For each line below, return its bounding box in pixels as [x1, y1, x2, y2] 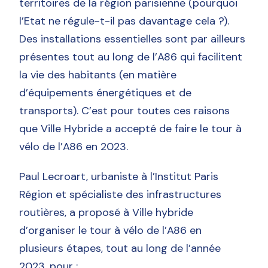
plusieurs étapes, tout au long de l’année [19, 240, 221, 255]
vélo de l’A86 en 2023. [19, 139, 129, 154]
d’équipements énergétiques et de [19, 85, 192, 100]
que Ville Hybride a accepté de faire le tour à [19, 121, 242, 136]
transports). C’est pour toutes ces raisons [19, 103, 230, 118]
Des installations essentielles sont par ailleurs [19, 31, 246, 46]
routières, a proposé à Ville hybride [19, 205, 194, 220]
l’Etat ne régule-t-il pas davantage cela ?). [19, 13, 230, 28]
